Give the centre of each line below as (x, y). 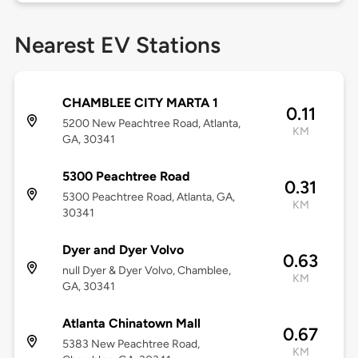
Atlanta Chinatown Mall (131, 324)
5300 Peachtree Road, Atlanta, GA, (148, 197)
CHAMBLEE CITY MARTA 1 (140, 103)
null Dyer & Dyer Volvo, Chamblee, (146, 271)
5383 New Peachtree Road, (131, 344)
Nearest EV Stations (117, 45)
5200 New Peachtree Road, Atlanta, (151, 124)
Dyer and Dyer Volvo (123, 250)
